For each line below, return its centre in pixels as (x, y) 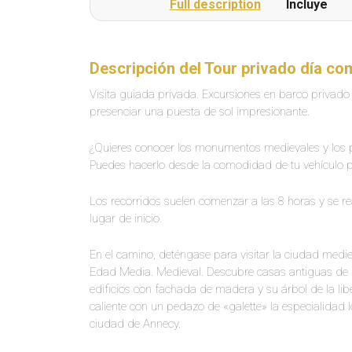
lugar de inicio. (126, 218)
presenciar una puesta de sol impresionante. (200, 112)
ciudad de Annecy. (135, 324)
